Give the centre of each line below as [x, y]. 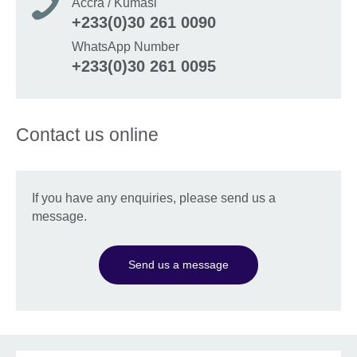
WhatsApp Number [126, 46]
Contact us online [87, 134]
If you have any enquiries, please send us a [154, 198]
